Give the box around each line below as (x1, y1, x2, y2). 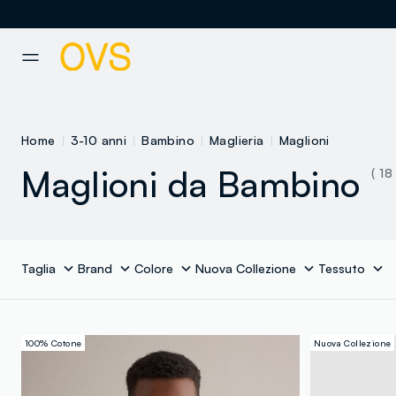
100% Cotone (25, 338, 82, 349)
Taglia (21, 261, 56, 277)
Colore (134, 261, 173, 277)
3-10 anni (70, 133, 127, 148)
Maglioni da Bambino (21, 162, 361, 207)
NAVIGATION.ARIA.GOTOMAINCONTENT (14, 32, 229, 45)
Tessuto (318, 261, 365, 277)
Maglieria (209, 133, 264, 148)
